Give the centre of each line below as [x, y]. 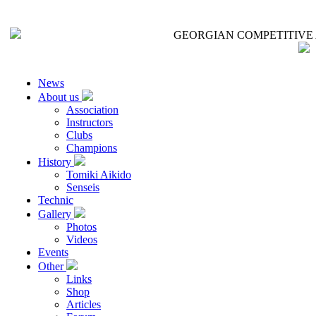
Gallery [56, 214]
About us [60, 97]
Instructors [90, 122]
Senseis [83, 187]
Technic [56, 200]
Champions [92, 148]
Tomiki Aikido [99, 175]
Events [53, 252]
